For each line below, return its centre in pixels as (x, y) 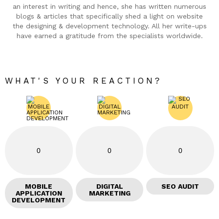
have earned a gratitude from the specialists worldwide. (109, 36)
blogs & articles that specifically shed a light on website (109, 16)
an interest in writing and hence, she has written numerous (109, 7)
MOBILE (39, 186)
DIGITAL (109, 186)
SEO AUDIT (180, 186)
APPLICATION (39, 193)
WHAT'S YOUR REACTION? (84, 81)
